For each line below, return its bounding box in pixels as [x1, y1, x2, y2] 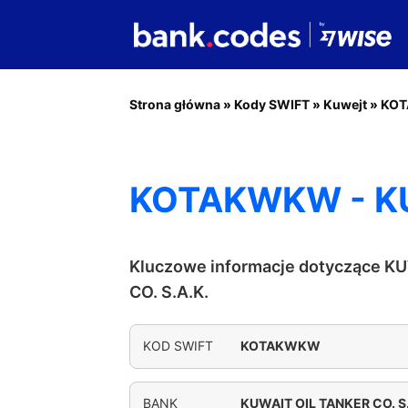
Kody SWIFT [234, 97, 310, 112]
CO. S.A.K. [129, 282, 209, 301]
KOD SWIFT [143, 338, 213, 353]
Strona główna [129, 97, 220, 112]
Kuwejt [323, 97, 367, 112]
